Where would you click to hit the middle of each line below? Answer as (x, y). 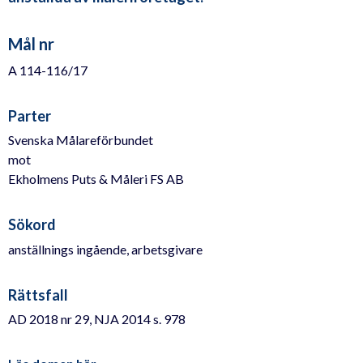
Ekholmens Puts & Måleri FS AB (96, 179)
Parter (30, 115)
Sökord (32, 225)
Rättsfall (38, 295)
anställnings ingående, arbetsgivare (105, 249)
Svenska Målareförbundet (81, 140)
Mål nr (31, 44)
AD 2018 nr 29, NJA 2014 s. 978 (97, 319)
